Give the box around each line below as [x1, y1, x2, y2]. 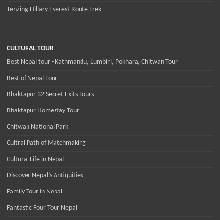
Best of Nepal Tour [7, 75, 57, 82]
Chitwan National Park [7, 123, 68, 131]
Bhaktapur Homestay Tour [7, 107, 79, 115]
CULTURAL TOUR [7, 45, 54, 53]
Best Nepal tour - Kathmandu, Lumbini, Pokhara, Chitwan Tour [7, 58, 178, 66]
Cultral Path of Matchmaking [7, 139, 86, 147]
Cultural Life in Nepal [7, 156, 64, 164]
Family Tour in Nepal [7, 188, 62, 196]
